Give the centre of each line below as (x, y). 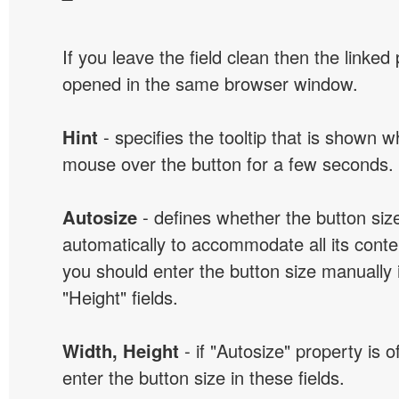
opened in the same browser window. (210, 83)
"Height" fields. (120, 297)
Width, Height (121, 350)
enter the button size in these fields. (204, 377)
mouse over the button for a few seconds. (228, 163)
